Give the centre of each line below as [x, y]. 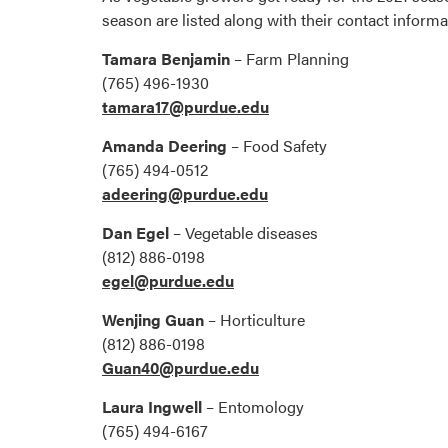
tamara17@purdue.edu [185, 107]
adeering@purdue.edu [185, 194]
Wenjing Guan [153, 320]
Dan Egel [135, 233]
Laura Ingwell [152, 407]
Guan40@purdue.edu [180, 368]
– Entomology [253, 407]
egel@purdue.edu [168, 281]
